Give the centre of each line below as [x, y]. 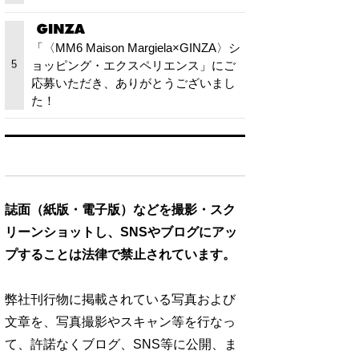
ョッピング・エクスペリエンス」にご [134, 65]
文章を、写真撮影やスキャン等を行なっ [120, 321]
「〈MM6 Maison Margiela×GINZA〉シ [136, 47]
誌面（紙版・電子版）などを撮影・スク [120, 209]
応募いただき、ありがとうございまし [134, 83]
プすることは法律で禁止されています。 [120, 254]
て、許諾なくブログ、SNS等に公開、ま [121, 344]
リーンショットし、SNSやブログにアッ [121, 232]
